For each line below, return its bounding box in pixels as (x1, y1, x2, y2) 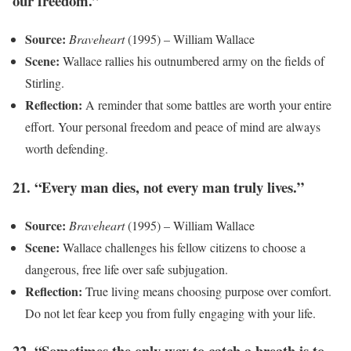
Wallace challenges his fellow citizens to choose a (60, 238, 306, 255)
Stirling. (25, 74, 64, 92)
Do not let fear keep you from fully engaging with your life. (25, 304, 316, 321)
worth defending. (25, 140, 108, 157)
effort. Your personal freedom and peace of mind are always (25, 118, 320, 136)
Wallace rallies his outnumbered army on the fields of (60, 52, 324, 70)
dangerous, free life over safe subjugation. (25, 260, 228, 277)
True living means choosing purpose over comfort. (82, 282, 331, 299)
